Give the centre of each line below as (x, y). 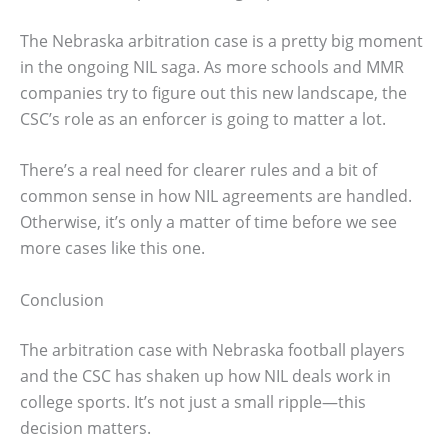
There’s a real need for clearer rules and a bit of (198, 170)
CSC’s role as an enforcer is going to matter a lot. (203, 118)
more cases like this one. (112, 248)
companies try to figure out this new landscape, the (213, 92)
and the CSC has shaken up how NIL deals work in (205, 375)
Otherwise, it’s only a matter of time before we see (208, 222)
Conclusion (62, 299)
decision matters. (85, 427)
